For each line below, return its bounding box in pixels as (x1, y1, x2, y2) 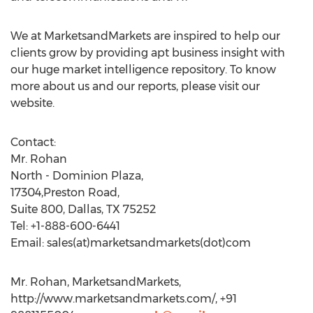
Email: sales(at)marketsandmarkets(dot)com (10, 236, 251, 249)
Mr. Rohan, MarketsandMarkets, (10, 275, 181, 289)
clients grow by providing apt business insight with (10, 46, 285, 59)
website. (10, 96, 54, 110)
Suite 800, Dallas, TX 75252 (10, 203, 156, 216)
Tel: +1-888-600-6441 (10, 219, 120, 233)
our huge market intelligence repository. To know (10, 63, 276, 76)
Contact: (10, 136, 56, 149)
